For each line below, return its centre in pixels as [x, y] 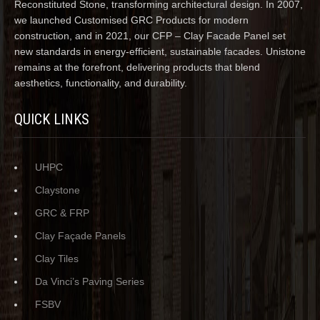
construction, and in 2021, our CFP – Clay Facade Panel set [150, 35]
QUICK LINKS [52, 119]
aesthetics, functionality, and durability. [101, 82]
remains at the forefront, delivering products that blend [137, 67]
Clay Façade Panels [80, 235]
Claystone [57, 190]
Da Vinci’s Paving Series [90, 281]
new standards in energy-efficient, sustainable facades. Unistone [160, 51]
